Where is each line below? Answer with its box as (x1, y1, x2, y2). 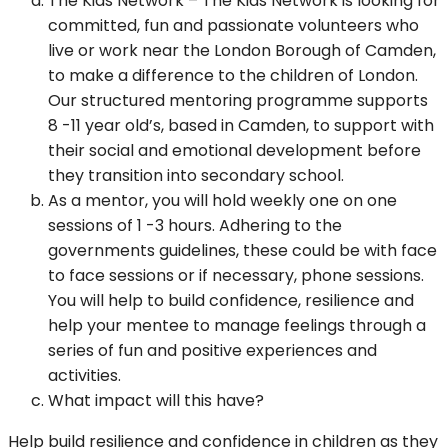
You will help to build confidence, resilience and (48, 289, 414, 313)
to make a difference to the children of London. (48, 64, 418, 88)
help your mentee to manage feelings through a (48, 314, 426, 338)
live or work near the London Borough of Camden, (48, 39, 436, 63)
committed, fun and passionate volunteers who (48, 14, 419, 38)
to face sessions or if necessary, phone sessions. (48, 264, 424, 288)
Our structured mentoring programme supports (48, 89, 428, 113)
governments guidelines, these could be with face (48, 239, 437, 263)
